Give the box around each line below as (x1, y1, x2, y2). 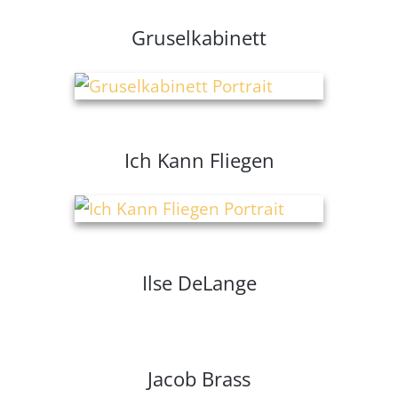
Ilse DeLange (141, 269, 257, 297)
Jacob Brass (147, 365, 251, 393)
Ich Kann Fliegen (123, 147, 275, 174)
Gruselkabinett (131, 24, 267, 52)
